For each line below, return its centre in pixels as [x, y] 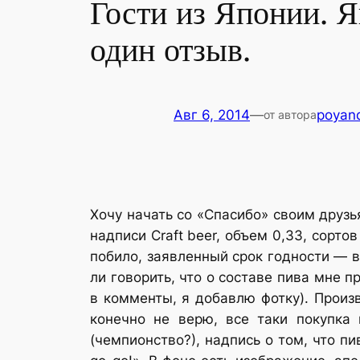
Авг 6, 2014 [212, 115]
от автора [290, 115]
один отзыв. [170, 51]
